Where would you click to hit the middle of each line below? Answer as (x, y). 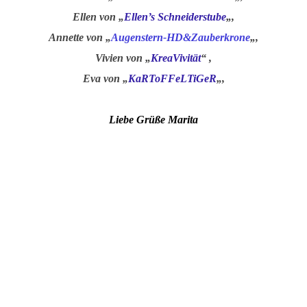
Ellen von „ (98, 16)
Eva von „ (105, 78)
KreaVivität (176, 58)
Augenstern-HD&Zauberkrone (181, 37)
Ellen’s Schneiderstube (175, 16)
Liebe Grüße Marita (153, 119)
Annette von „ (80, 37)
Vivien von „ (123, 58)
